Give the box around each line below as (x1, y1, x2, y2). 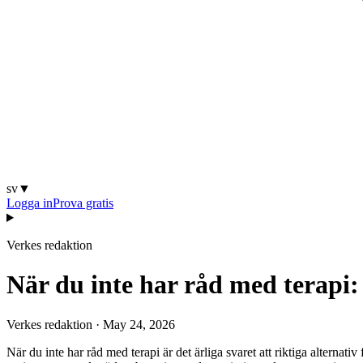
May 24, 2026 (103, 317, 175, 331)
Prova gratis (53, 196, 113, 210)
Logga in (6, 196, 53, 210)
